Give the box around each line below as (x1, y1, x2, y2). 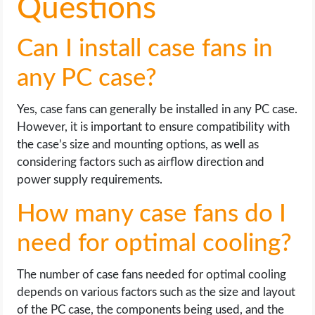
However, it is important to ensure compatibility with (17, 121, 290, 133)
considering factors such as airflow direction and (17, 156, 265, 168)
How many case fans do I (17, 202, 287, 226)
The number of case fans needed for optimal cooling (17, 269, 287, 281)
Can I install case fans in (17, 37, 274, 61)
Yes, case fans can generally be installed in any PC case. (17, 103, 298, 115)
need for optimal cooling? (17, 231, 292, 256)
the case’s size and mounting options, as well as (17, 139, 259, 150)
